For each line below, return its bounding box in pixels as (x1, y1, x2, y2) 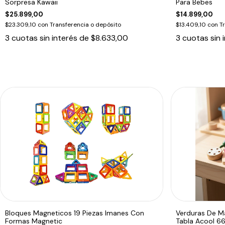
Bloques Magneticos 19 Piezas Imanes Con (5, 208, 144, 217)
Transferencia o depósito (50, 20, 121, 29)
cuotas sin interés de (12, 32, 91, 43)
